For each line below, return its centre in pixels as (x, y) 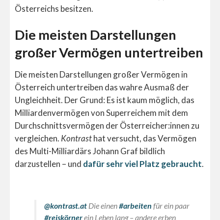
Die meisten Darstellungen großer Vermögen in (101, 74)
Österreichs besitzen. (54, 8)
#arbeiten (135, 205)
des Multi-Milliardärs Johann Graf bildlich (90, 151)
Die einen (103, 205)
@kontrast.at (66, 205)
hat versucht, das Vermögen (144, 138)
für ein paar (171, 205)
